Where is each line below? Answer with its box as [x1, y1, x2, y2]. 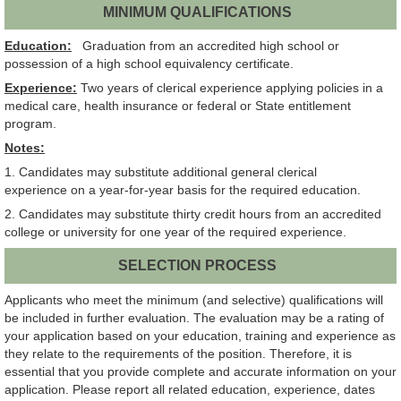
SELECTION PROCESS [117, 258, 277, 274]
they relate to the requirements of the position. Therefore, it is [4, 346, 352, 361]
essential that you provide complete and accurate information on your [4, 363, 397, 379]
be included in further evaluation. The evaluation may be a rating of [4, 310, 384, 325]
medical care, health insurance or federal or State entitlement [4, 98, 351, 114]
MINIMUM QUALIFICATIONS [102, 4, 292, 20]
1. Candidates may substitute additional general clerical [4, 165, 317, 180]
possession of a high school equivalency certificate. [4, 56, 294, 72]
